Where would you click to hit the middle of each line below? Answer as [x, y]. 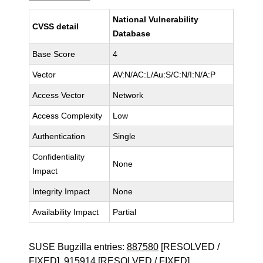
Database [132, 33]
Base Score [54, 54]
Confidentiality [59, 157]
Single [124, 136]
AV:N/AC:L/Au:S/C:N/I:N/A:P [164, 75]
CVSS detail [56, 26]
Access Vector [59, 95]
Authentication [59, 136]
